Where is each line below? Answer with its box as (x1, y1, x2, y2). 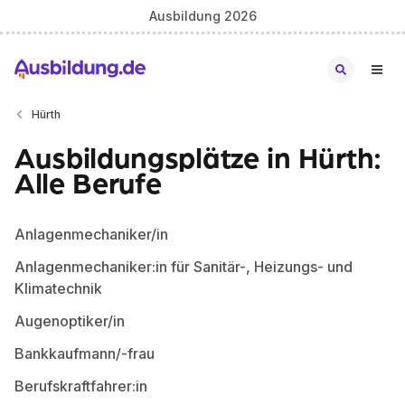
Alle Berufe (14, 163, 162, 201)
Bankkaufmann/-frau (14, 344, 155, 363)
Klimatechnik (14, 279, 102, 297)
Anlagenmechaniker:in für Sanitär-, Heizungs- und (14, 258, 353, 276)
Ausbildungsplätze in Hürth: (14, 137, 381, 175)
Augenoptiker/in (14, 312, 125, 330)
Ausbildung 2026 (148, 7, 257, 24)
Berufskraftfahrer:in (14, 377, 147, 395)
